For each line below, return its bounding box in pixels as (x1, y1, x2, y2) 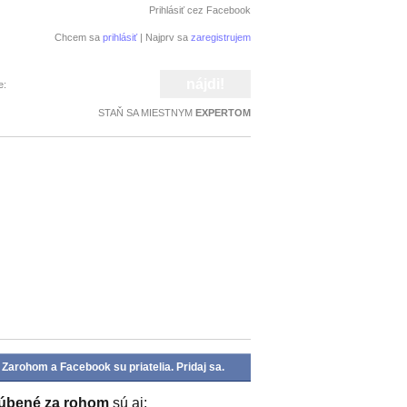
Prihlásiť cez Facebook (149, 5, 251, 15)
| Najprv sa (137, 32, 191, 43)
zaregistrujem (191, 32, 251, 43)
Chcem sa (55, 32, 103, 43)
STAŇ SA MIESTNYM (98, 107, 195, 118)
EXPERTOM (195, 107, 251, 118)
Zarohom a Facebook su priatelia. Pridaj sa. (2, 361, 224, 373)
